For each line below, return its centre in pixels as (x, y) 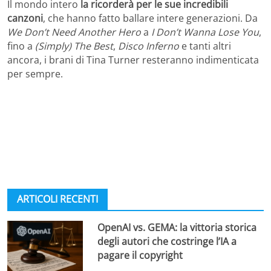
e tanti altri (205, 46)
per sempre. (35, 73)
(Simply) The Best (74, 46)
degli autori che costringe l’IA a (167, 241)
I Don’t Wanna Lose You (205, 32)
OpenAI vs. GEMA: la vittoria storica (177, 227)
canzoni (25, 18)
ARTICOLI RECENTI (57, 199)
